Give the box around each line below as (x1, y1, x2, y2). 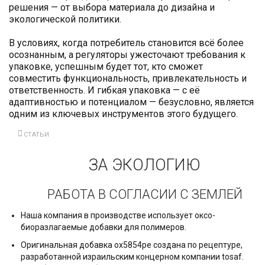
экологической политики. (9, 14, 121, 25)
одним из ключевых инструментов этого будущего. (9, 108, 238, 120)
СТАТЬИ (23, 130, 49, 138)
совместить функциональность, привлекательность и (9, 73, 247, 85)
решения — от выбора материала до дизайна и (9, 2, 215, 14)
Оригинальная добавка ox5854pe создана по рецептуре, (21, 240, 243, 250)
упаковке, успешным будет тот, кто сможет (9, 61, 203, 73)
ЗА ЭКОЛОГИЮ (89, 155, 201, 174)
